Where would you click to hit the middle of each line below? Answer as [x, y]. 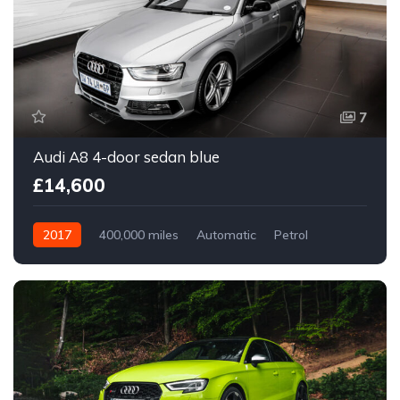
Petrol [291, 235]
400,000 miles [139, 235]
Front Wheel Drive [85, 260]
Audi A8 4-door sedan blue [126, 157]
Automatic [226, 235]
